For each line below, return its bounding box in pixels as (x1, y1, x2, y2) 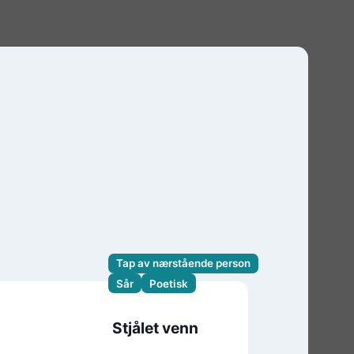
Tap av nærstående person (115, 257, 250, 270)
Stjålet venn (112, 318, 199, 338)
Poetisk (149, 277, 188, 290)
